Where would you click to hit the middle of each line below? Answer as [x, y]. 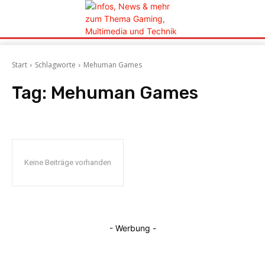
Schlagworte [55, 65]
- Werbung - [132, 228]
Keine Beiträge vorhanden [68, 162]
